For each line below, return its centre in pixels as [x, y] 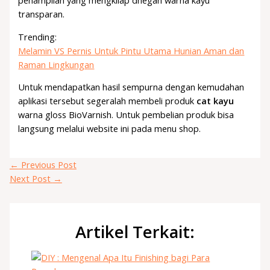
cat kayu [215, 101]
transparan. [42, 14]
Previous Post [47, 164]
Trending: [38, 36]
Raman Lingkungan [56, 64]
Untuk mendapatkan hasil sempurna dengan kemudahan [131, 87]
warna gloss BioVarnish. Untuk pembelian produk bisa [126, 115]
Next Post [31, 178]
